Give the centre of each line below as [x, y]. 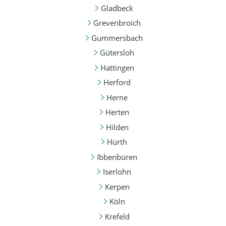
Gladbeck [117, 8]
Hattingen [117, 67]
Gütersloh [117, 53]
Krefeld [117, 216]
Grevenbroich [117, 23]
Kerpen [117, 186]
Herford [117, 82]
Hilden [117, 127]
